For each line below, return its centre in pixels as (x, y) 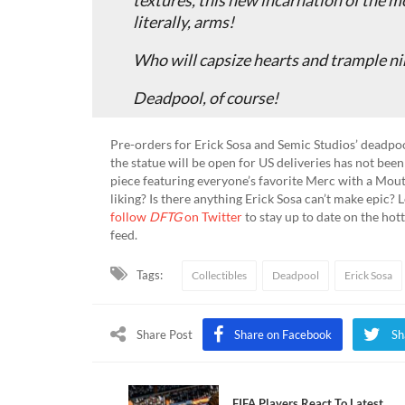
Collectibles (219, 275)
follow (130, 216)
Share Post (165, 334)
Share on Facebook (283, 334)
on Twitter (212, 216)
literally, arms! (184, 21)
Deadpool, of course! (206, 97)
